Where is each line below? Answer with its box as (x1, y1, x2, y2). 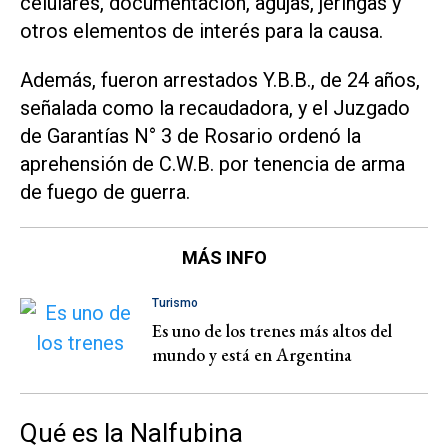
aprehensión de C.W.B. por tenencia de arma (20, 151, 405, 176)
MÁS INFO (181, 246, 267, 268)
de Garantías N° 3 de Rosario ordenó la (20, 123, 361, 148)
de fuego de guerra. (20, 179, 190, 204)
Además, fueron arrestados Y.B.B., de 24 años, (20, 67, 420, 92)
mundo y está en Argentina (152, 342, 352, 366)
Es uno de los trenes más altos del (152, 318, 392, 342)
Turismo (152, 295, 198, 310)
